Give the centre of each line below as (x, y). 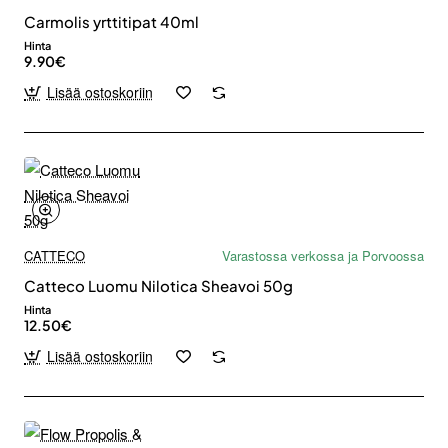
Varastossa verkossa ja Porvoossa (323, 255)
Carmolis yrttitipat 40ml (111, 21)
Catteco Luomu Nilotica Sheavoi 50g (158, 285)
